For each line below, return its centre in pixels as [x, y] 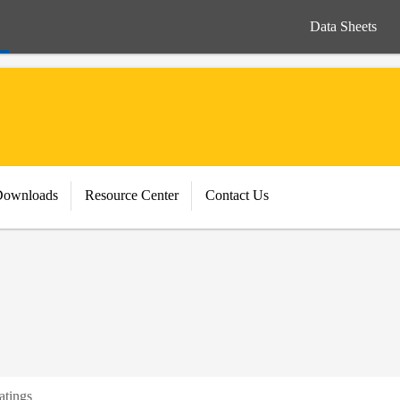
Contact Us [237, 195]
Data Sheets [343, 26]
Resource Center [132, 195]
